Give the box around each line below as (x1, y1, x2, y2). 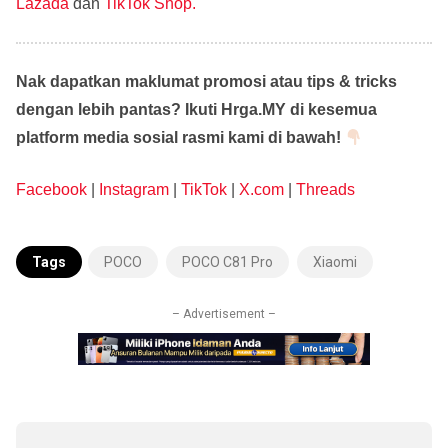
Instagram (99, 181, 169, 199)
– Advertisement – (172, 307, 276, 322)
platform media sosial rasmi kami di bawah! (16, 129, 345, 147)
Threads (296, 181, 355, 199)
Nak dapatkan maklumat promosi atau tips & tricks (16, 73, 397, 91)
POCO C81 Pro (182, 254, 273, 271)
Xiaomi (313, 254, 357, 271)
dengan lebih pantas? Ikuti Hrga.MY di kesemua (16, 101, 377, 119)
